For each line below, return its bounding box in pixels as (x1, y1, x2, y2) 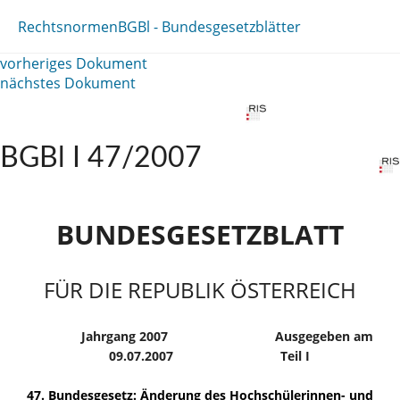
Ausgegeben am (274, 327, 373, 345)
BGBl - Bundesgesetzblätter (118, 16, 301, 37)
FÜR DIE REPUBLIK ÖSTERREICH (44, 274, 356, 304)
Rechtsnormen (18, 16, 118, 37)
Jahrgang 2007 (80, 327, 168, 345)
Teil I (279, 346, 310, 364)
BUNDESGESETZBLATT (56, 216, 344, 253)
